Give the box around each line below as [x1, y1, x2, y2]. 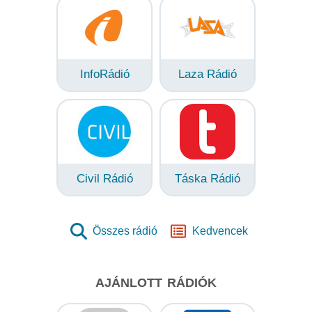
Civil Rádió [76, 171, 133, 185]
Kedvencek [192, 224, 248, 237]
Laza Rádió [178, 67, 237, 81]
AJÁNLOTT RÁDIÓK [95, 275, 217, 290]
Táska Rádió [175, 171, 240, 185]
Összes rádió [92, 224, 157, 237]
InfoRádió [79, 67, 130, 81]
